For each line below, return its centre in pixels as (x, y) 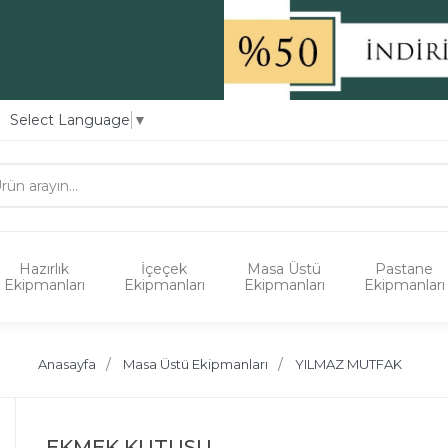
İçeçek (164, 268)
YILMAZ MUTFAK (348, 363)
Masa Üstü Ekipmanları (195, 363)
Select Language (70, 119)
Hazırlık (44, 268)
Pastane (404, 268)
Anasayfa (67, 363)
